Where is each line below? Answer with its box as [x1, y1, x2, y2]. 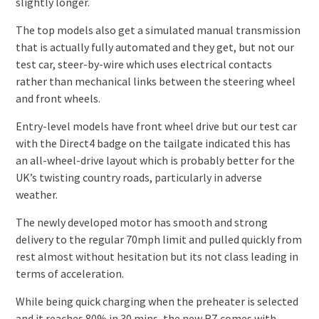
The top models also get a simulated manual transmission [15, 23, 300, 38]
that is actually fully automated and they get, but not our [15, 40, 294, 55]
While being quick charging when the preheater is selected [15, 294, 298, 309]
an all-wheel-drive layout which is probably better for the [15, 153, 295, 168]
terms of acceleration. [15, 266, 124, 281]
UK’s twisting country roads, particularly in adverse [15, 170, 262, 185]
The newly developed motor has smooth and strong [15, 215, 268, 230]
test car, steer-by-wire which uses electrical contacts [15, 57, 272, 72]
